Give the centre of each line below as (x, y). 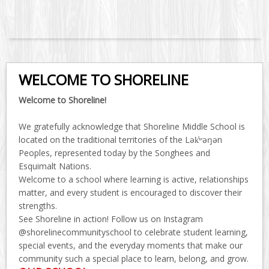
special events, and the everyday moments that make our (131, 246)
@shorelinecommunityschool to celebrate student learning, (133, 232)
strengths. (38, 206)
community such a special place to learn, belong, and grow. (134, 259)
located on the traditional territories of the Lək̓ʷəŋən (120, 140)
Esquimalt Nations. (55, 166)
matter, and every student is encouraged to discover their (130, 193)
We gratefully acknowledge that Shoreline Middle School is (132, 127)
